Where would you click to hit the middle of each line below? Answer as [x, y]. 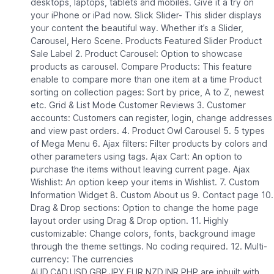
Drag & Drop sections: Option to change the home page [144, 208]
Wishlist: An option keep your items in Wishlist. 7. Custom [145, 182]
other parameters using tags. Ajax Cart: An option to [136, 157]
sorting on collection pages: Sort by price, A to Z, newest [147, 92]
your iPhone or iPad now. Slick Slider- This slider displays [146, 15]
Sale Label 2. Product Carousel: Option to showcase [136, 54]
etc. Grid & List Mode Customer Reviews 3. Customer [138, 105]
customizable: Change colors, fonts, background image [143, 234]
